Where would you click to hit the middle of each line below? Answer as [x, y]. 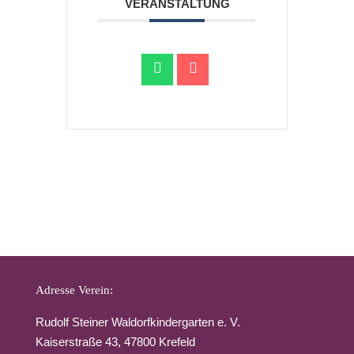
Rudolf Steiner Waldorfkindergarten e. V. [137, 322]
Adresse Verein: [74, 290]
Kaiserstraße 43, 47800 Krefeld [115, 342]
